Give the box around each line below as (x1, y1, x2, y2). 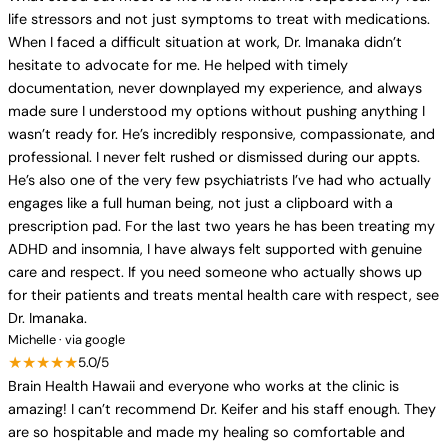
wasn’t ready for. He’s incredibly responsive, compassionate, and (8, 125, 435, 143)
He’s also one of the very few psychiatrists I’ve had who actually (8, 171, 431, 189)
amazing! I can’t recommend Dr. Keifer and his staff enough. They (8, 400, 436, 418)
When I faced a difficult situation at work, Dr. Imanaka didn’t (8, 33, 402, 51)
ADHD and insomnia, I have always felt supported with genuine (8, 240, 422, 258)
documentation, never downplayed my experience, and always (8, 79, 422, 97)
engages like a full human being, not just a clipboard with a (8, 194, 393, 212)
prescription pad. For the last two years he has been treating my (8, 217, 435, 235)
